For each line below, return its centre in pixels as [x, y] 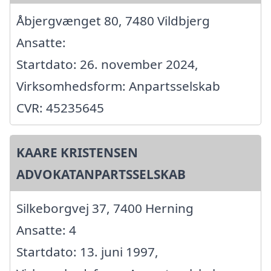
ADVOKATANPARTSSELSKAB [101, 174]
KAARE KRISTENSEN [77, 152]
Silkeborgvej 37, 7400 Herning [105, 208]
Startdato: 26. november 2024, [107, 64]
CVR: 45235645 [60, 107]
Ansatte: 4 [46, 230]
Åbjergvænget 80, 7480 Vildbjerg [113, 20]
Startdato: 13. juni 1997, [87, 251]
